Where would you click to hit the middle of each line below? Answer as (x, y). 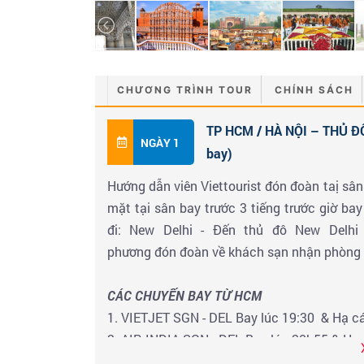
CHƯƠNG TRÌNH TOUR (185, 89)
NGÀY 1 (160, 142)
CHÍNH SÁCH (314, 89)
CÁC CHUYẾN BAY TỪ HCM (186, 295)
